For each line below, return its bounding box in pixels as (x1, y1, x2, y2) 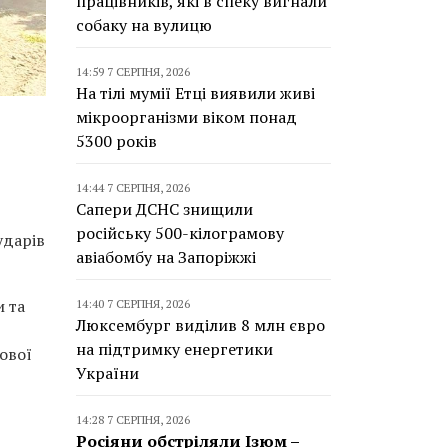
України (76, 362, 139, 384)
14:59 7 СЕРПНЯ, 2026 (76, 64, 190, 79)
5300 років (76, 130, 157, 152)
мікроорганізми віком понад (76, 106, 297, 128)
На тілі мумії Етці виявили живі (76, 82, 315, 104)
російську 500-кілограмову (76, 222, 284, 244)
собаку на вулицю (76, 14, 212, 36)
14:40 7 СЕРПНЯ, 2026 (76, 296, 190, 311)
